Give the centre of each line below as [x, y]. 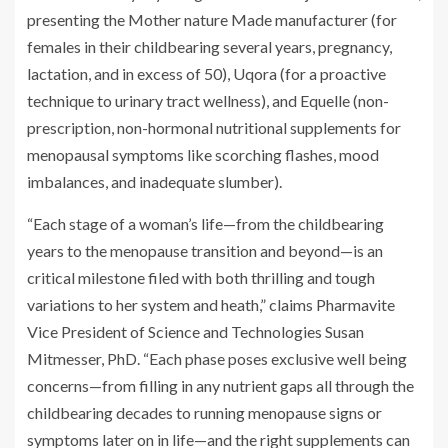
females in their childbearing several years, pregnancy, [209, 46]
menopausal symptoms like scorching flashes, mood [203, 154]
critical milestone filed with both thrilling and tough [201, 277]
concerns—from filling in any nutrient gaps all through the [220, 385]
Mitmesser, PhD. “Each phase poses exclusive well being [217, 358]
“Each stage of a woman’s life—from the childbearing [205, 223]
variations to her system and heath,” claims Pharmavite [211, 304]
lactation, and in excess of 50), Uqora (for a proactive [206, 73]
